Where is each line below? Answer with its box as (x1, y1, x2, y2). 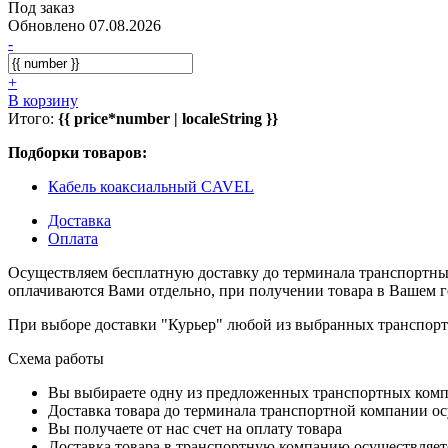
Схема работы (8, 349, 104, 367)
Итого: (8, 109, 58, 127)
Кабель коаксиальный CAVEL (48, 177, 254, 195)
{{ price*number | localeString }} (58, 109, 278, 127)
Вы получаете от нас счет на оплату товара (48, 419, 342, 437)
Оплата (48, 229, 98, 247)
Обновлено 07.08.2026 (8, 16, 161, 34)
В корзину (8, 91, 78, 109)
